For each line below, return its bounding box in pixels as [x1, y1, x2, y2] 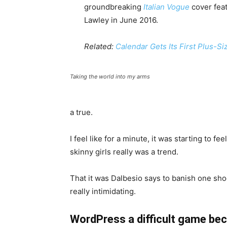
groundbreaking [84, 2, 143, 12]
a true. [70, 107, 93, 117]
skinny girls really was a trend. [70, 147, 178, 157]
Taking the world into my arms [70, 73, 150, 80]
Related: [84, 42, 113, 51]
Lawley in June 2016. [84, 15, 158, 25]
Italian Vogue [143, 2, 190, 12]
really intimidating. [70, 186, 136, 196]
